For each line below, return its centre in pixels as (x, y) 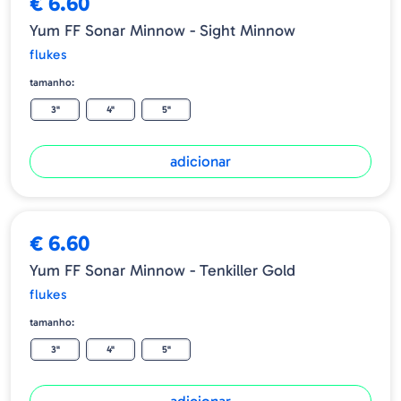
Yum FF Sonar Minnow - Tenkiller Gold (162, 271)
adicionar (200, 162)
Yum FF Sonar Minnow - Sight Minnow (162, 31)
